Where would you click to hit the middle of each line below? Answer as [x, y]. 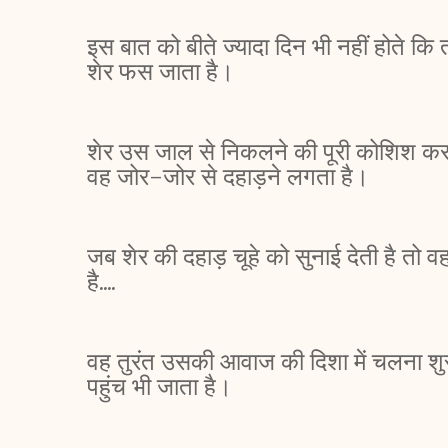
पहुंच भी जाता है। [162, 386]
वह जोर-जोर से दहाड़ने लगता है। [231, 176]
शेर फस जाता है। [163, 71]
